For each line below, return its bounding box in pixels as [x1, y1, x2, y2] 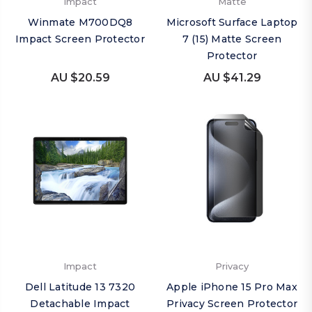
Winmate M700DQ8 [27, 16, 133, 29]
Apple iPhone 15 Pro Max [166, 281, 297, 293]
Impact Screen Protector [15, 33, 145, 45]
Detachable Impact [30, 297, 130, 310]
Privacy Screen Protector [166, 297, 297, 310]
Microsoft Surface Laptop [166, 16, 298, 29]
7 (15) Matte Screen [182, 33, 282, 45]
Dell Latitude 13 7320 [24, 281, 136, 293]
